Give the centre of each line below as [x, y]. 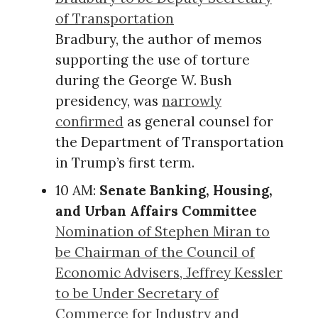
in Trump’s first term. [125, 162]
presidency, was [109, 100]
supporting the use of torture [153, 59]
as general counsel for [198, 121]
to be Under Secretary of [137, 293]
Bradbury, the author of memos [159, 39]
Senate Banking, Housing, [186, 190]
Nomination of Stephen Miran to [163, 231]
